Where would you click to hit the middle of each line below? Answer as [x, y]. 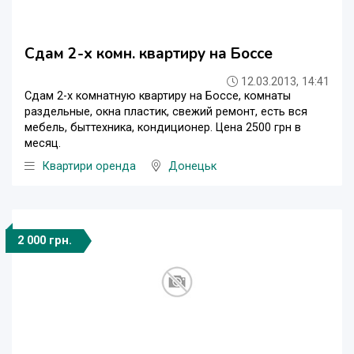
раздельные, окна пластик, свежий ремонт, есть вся [166, 112]
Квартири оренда [89, 167]
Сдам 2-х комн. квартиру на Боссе [149, 54]
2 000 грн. [45, 241]
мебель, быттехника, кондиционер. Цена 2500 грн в [163, 128]
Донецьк [192, 167]
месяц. [43, 144]
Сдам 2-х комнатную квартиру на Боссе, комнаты [158, 96]
